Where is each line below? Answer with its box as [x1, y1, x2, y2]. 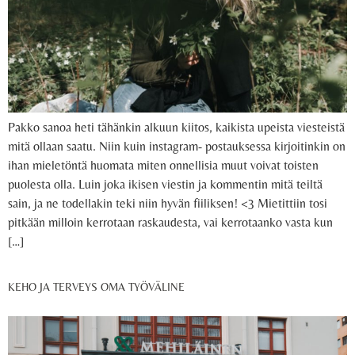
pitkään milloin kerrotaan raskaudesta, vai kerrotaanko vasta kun [8, 215, 333, 231]
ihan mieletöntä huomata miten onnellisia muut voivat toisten [8, 158, 319, 174]
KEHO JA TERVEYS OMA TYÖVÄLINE [8, 280, 185, 293]
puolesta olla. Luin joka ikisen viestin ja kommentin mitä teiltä [8, 177, 323, 193]
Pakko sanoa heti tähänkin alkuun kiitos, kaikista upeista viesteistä [8, 120, 345, 136]
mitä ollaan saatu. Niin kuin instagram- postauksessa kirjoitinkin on [8, 139, 345, 155]
